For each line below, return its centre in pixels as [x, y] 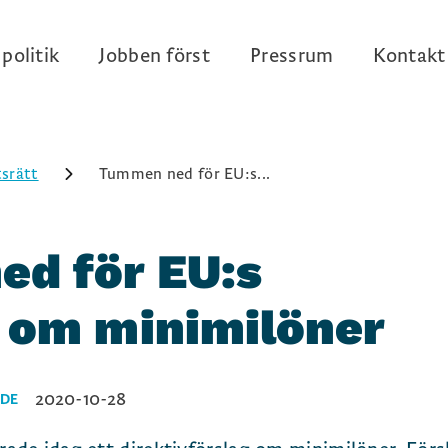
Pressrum [292, 56]
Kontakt [409, 56]
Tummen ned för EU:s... [184, 174]
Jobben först [154, 56]
